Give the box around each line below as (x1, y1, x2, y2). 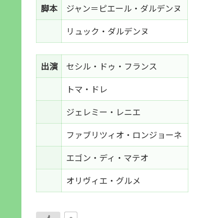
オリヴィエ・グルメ (66, 174, 143, 186)
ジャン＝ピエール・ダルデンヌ (66, 1, 183, 14)
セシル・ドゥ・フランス (66, 59, 159, 72)
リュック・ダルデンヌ (66, 24, 151, 37)
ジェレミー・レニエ (66, 105, 143, 118)
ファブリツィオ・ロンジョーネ (66, 128, 184, 141)
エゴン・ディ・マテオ (66, 151, 150, 163)
